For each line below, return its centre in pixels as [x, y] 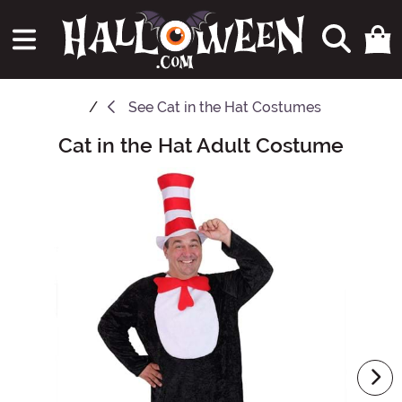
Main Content [53, 143]
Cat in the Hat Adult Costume [201, 146]
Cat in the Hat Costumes [239, 108]
